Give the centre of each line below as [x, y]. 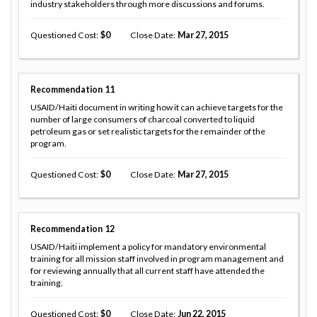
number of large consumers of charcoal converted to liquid [143, 119]
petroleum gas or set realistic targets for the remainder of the [148, 131]
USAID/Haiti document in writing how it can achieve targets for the [157, 107]
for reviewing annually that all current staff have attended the [148, 270]
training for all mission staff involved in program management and [157, 258]
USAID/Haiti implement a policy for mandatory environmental [148, 246]
